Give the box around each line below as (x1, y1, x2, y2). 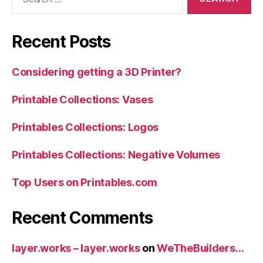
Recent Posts (12, 31, 111, 52)
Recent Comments (12, 207, 153, 228)
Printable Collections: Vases (12, 93, 153, 106)
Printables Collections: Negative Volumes (12, 148, 221, 161)
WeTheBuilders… (157, 241, 244, 254)
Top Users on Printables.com (12, 176, 157, 188)
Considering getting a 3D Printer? (12, 65, 182, 78)
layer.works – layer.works (12, 241, 140, 254)
